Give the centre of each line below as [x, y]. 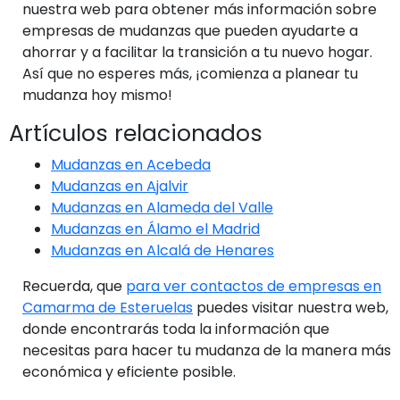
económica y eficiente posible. [129, 371]
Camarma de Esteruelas [108, 307]
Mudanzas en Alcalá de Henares [162, 250]
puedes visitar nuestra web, [291, 307]
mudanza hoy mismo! [97, 95]
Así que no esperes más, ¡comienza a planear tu [190, 73]
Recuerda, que [74, 286]
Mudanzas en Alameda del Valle [162, 207]
